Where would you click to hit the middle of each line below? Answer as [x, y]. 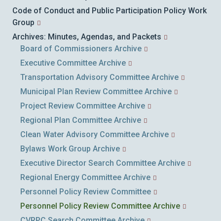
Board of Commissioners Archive [81, 49]
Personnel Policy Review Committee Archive [100, 206]
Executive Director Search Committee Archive [103, 163]
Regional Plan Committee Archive [81, 120]
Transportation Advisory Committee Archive [99, 77]
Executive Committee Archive [73, 63]
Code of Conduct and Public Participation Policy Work [110, 11]
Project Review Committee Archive [83, 106]
